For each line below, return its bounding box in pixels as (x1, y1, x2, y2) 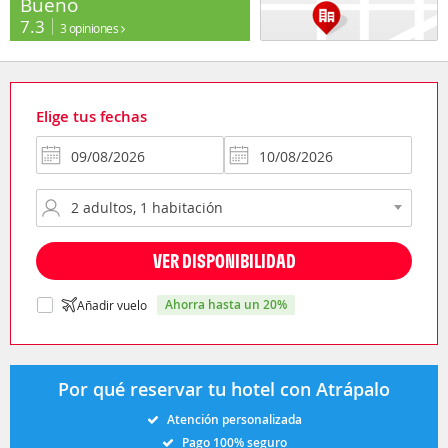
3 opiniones (59, 19, 121, 36)
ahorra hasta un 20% (173, 295, 287, 313)
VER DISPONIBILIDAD (152, 247, 296, 273)
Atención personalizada (166, 410, 302, 428)
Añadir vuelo (77, 296, 147, 313)
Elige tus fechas (36, 105, 147, 127)
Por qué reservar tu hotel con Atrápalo (58, 376, 390, 401)
